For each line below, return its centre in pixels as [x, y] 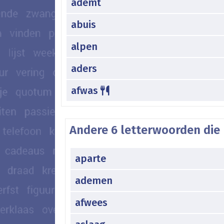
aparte [90, 158]
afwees [91, 202]
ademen [94, 180]
